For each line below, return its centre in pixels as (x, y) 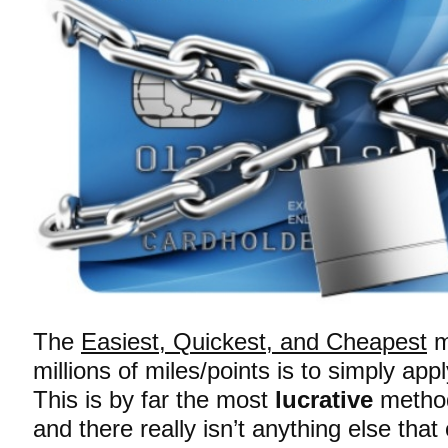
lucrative (324, 399)
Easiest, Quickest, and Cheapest (254, 341)
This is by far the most (154, 399)
